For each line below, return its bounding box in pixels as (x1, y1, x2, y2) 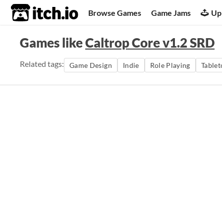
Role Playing (150, 61, 190, 69)
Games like (20, 35, 85, 51)
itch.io (10, 3, 54, 23)
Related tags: (20, 59, 64, 68)
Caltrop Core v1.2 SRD (85, 35, 215, 51)
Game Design (69, 61, 112, 69)
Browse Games (88, 7, 142, 17)
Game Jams (151, 7, 191, 17)
